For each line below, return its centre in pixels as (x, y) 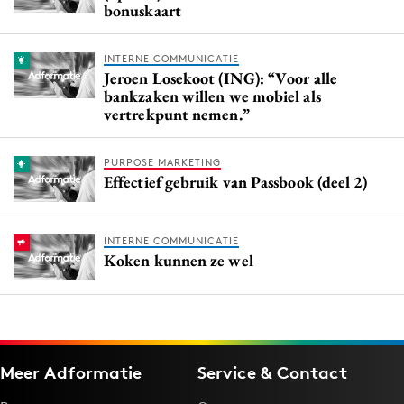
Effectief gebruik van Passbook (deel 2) (236, 181)
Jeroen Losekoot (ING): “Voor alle (220, 78)
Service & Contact (272, 372)
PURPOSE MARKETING (162, 162)
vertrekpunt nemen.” (177, 114)
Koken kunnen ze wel (179, 260)
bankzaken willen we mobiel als (212, 96)
